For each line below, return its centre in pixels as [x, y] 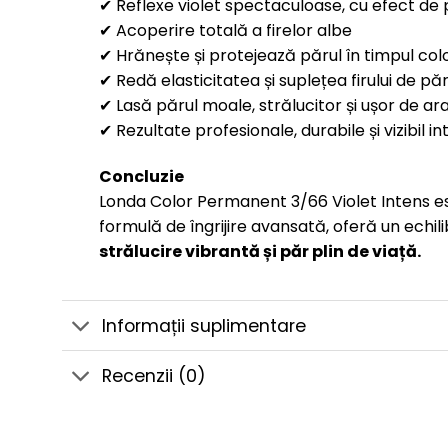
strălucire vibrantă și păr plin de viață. [259, 251]
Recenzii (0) [154, 375]
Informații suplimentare [204, 325]
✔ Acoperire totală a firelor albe [225, 30]
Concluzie [141, 176]
